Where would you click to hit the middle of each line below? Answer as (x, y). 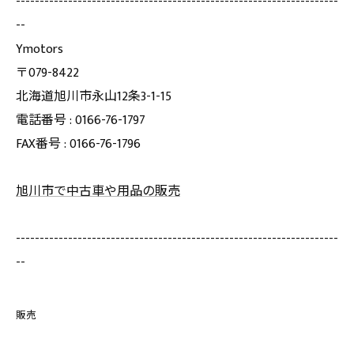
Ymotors (40, 49)
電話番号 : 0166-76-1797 (81, 121)
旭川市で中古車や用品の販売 (98, 192)
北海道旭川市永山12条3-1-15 (94, 97)
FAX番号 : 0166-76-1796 (78, 144)
